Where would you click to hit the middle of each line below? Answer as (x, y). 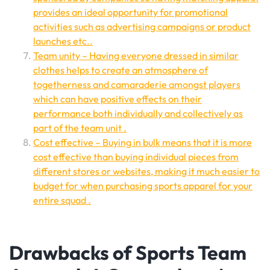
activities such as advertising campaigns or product (142, 27)
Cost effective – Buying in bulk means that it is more (143, 142)
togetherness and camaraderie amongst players (137, 84)
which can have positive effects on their (118, 99)
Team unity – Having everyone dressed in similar (136, 55)
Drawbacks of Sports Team (128, 253)
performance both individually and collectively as (138, 113)
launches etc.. (63, 41)
